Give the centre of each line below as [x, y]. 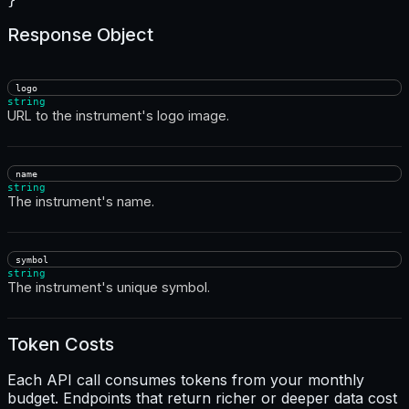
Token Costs [61, 345]
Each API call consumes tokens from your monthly [186, 379]
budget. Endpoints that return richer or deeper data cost [202, 398]
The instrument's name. [81, 201]
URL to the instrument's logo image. [118, 115]
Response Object [80, 34]
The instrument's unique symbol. [109, 287]
